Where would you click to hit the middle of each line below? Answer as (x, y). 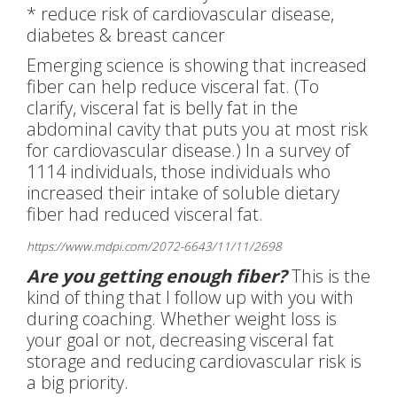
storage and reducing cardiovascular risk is (194, 361)
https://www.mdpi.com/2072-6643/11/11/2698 (154, 246)
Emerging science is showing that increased (197, 65)
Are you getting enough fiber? (159, 276)
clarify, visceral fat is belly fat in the (162, 108)
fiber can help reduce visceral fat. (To (173, 86)
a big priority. (78, 382)
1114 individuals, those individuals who (179, 171)
